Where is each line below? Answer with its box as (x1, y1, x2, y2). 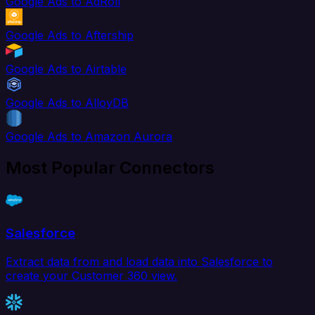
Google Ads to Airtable (6, 62, 127, 77)
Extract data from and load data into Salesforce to (6, 254, 273, 269)
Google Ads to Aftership (6, 28, 134, 43)
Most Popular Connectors (6, 157, 214, 179)
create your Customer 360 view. (6, 268, 177, 283)
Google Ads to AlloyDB (6, 96, 129, 110)
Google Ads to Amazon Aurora (6, 129, 172, 144)
